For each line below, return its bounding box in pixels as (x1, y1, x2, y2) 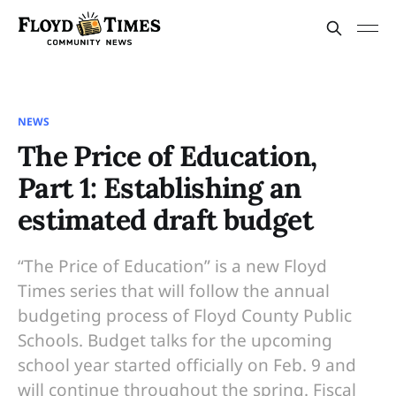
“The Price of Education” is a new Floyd (18, 255, 327, 278)
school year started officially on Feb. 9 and (18, 354, 356, 377)
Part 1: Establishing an (18, 170, 301, 206)
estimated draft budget (18, 202, 313, 238)
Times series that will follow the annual (18, 279, 330, 302)
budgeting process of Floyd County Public (18, 304, 352, 327)
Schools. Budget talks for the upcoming (18, 329, 332, 352)
